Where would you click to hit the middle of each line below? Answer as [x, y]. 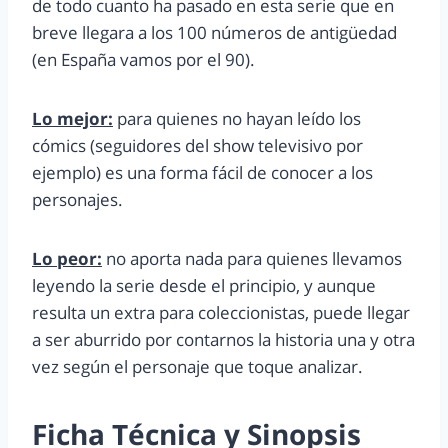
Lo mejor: [72, 119]
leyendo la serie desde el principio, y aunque [204, 286]
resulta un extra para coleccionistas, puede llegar [221, 313]
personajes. [77, 200]
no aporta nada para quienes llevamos [252, 259]
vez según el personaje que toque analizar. [197, 367]
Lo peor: [67, 259]
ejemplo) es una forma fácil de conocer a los [202, 173]
